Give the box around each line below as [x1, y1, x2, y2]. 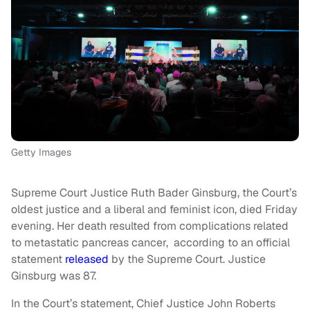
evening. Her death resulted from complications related [11, 219, 289, 234]
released [65, 252, 109, 267]
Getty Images [11, 146, 71, 159]
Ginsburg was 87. [11, 268, 99, 284]
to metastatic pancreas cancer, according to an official [11, 235, 290, 250]
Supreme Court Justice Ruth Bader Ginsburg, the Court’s [11, 185, 297, 201]
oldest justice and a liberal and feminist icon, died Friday [11, 202, 298, 217]
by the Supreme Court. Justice [109, 252, 266, 267]
